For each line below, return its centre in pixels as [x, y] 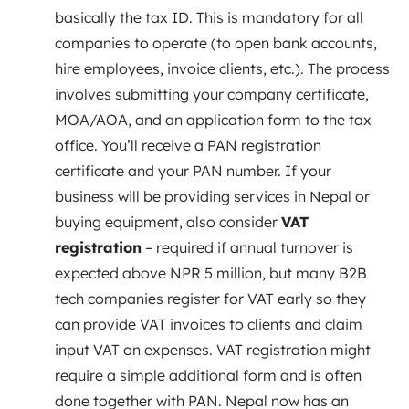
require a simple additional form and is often [208, 375]
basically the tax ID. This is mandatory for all [209, 17]
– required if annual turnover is [247, 247]
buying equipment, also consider [168, 221]
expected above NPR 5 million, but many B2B [211, 273]
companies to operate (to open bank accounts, [216, 42]
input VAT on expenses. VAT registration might [213, 349]
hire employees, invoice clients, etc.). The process [222, 68]
